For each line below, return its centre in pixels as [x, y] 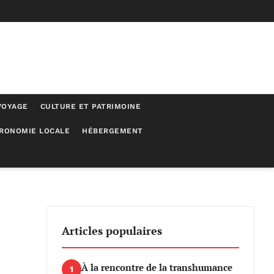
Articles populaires [112, 231]
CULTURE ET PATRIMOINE [90, 106]
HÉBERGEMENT [113, 131]
